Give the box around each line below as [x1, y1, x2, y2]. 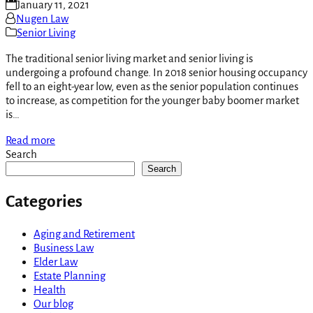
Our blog [34, 297, 73, 310]
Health [34, 283, 66, 296]
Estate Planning [34, 269, 105, 282]
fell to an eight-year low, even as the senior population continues [6, 80, 298, 93]
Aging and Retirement [34, 227, 135, 240]
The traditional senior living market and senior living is [6, 52, 253, 65]
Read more [6, 134, 55, 147]
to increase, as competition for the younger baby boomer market [6, 94, 299, 107]
